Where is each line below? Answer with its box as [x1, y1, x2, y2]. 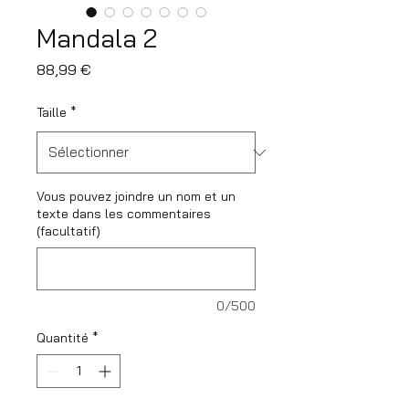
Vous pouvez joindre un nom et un [37, 188, 236, 204]
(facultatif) [37, 223, 100, 239]
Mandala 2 [37, 22, 157, 54]
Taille [37, 104, 67, 121]
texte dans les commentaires [37, 205, 211, 222]
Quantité [37, 330, 89, 346]
